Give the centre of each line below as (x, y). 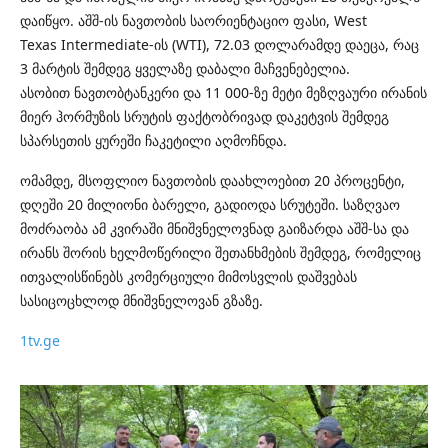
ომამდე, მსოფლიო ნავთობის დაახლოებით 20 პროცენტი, (212, 181)
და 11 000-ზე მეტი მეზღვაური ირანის (305, 93)
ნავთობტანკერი (126, 93)
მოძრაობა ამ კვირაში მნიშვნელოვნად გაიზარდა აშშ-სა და (214, 229)
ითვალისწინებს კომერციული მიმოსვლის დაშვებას (188, 277)
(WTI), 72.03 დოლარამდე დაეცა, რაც (295, 45)
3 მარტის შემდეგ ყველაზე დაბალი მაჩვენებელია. (185, 69)
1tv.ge (40, 341)
